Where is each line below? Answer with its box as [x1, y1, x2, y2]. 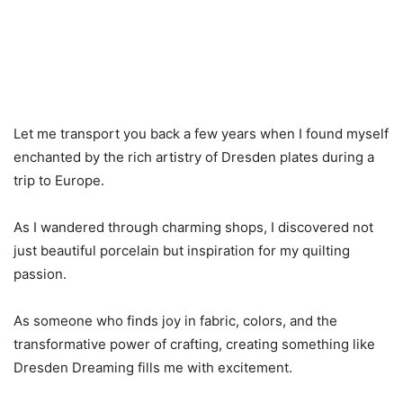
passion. [13, 265, 67, 282]
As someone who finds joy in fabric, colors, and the [13, 312, 337, 329]
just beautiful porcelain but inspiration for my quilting [13, 242, 350, 259]
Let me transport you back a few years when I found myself [13, 125, 389, 142]
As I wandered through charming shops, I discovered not [13, 219, 373, 236]
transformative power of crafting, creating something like [13, 336, 375, 353]
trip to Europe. [13, 172, 104, 189]
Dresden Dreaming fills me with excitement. [13, 359, 292, 376]
